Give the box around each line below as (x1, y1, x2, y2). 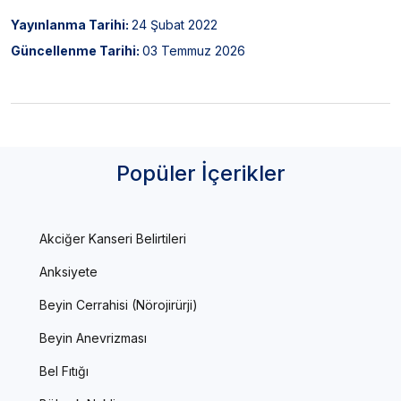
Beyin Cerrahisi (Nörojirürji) (39, 296, 198, 312)
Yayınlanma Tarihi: (11, 16, 132, 32)
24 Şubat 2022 (132, 16, 218, 32)
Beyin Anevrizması (39, 329, 147, 346)
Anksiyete (39, 263, 98, 279)
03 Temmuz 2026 (142, 42, 245, 58)
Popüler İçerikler (115, 159, 286, 186)
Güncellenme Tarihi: (11, 42, 142, 58)
